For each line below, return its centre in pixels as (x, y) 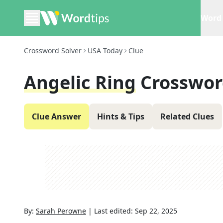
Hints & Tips (121, 116)
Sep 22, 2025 (156, 211)
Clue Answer (56, 116)
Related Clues (187, 116)
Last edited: (114, 211)
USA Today (105, 51)
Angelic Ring (80, 82)
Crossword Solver (53, 51)
